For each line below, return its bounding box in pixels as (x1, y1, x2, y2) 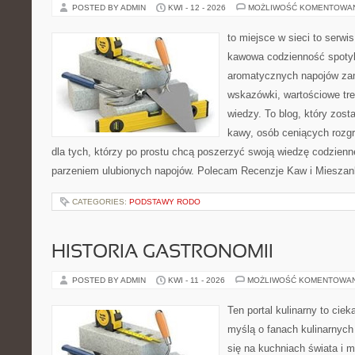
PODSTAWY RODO (129, 197, 200, 206)
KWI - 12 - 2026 (168, 3, 226, 12)
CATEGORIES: (72, 197, 129, 206)
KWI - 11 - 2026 (168, 276, 225, 284)
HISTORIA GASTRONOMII (52, 244, 273, 261)
